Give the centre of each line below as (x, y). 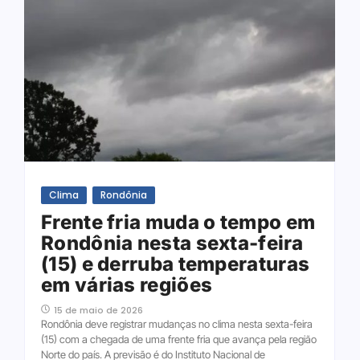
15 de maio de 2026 (98, 310)
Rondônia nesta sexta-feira (172, 243)
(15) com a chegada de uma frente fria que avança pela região (179, 339)
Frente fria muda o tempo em (178, 222)
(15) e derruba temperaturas (176, 264)
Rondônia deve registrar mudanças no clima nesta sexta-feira (177, 323)
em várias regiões (127, 284)
